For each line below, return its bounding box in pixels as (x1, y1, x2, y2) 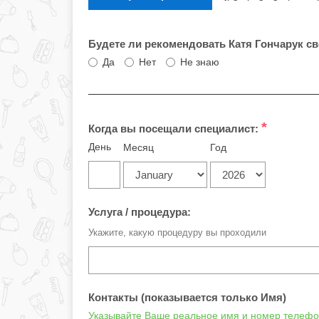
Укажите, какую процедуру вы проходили (88, 227, 266, 238)
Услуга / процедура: (88, 206, 191, 218)
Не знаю (180, 56, 219, 68)
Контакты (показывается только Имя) (88, 291, 286, 303)
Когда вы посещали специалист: (88, 122, 261, 135)
